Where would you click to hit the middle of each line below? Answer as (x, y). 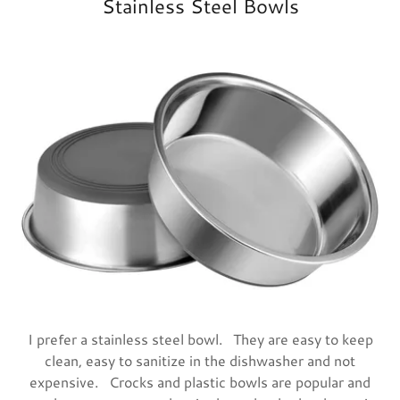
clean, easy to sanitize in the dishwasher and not (200, 361)
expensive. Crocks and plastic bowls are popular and (200, 382)
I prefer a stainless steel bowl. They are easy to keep (200, 339)
